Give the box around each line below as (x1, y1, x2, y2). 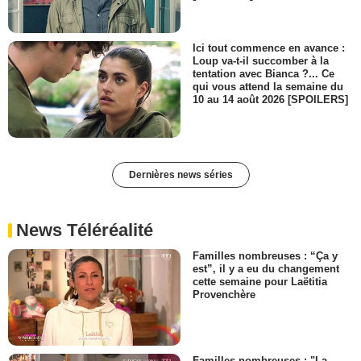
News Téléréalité (16, 220, 153, 241)
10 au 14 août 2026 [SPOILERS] (193, 93, 348, 106)
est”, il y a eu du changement (193, 263, 339, 276)
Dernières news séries (128, 169, 233, 181)
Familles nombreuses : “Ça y (193, 250, 338, 263)
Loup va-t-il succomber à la (193, 54, 329, 67)
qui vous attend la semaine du (193, 80, 343, 93)
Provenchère (193, 288, 255, 301)
